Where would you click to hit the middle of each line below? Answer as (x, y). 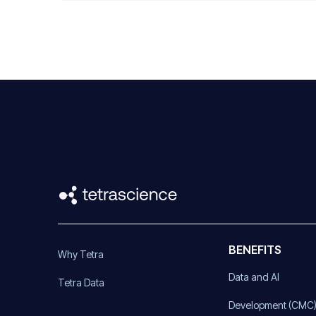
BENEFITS (255, 249)
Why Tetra (81, 254)
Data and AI (254, 276)
